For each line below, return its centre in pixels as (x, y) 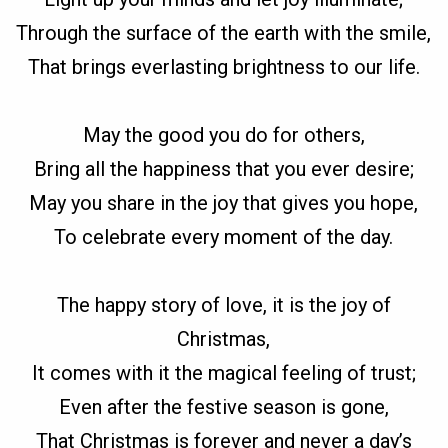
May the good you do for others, (223, 135)
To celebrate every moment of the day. (224, 237)
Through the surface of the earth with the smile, (224, 33)
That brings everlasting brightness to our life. (223, 67)
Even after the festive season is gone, (223, 407)
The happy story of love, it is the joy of (223, 305)
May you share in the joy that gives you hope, (224, 203)
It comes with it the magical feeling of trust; (223, 373)
